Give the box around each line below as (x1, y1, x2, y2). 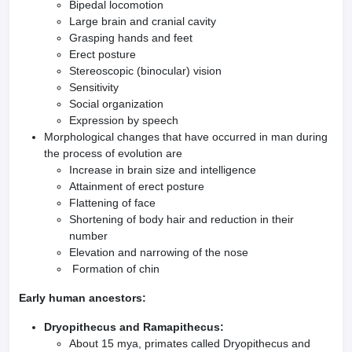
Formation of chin (69, 262, 159, 275)
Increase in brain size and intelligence (69, 163, 256, 176)
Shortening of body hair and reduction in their (69, 213, 294, 225)
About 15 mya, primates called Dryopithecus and (69, 337, 310, 350)
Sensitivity (69, 81, 119, 93)
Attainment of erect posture (69, 180, 204, 192)
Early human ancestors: (19, 291, 146, 304)
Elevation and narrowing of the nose (69, 246, 248, 258)
